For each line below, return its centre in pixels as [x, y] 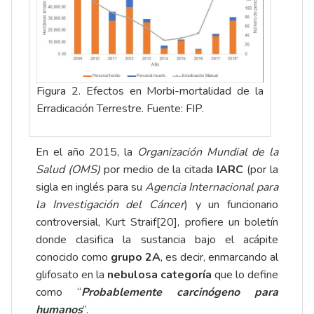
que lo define [245, 274]
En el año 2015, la [87, 152]
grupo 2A [136, 257]
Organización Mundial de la [207, 152]
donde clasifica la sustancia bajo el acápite [157, 239]
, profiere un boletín [228, 222]
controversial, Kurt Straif [96, 222]
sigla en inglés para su [90, 187]
